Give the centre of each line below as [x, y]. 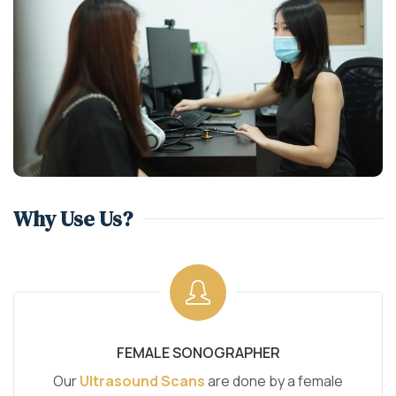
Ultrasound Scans [142, 381]
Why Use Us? [73, 218]
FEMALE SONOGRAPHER [198, 352]
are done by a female [274, 381]
